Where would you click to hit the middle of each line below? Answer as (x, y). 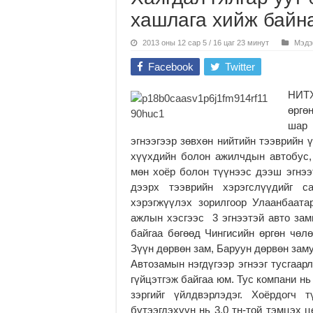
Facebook (171, 66)
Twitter (240, 66)
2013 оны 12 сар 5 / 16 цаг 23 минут (206, 42)
